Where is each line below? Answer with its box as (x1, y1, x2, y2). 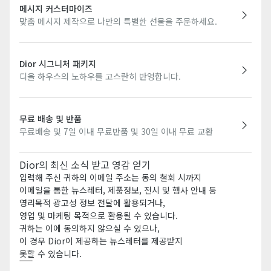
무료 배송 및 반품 (19, 112, 82, 125)
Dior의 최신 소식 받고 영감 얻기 (19, 157, 151, 172)
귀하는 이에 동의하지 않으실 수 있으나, (19, 221, 160, 234)
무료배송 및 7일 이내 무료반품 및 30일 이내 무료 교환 (19, 125, 213, 137)
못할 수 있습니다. (19, 247, 82, 260)
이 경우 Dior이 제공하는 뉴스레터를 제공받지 (19, 234, 183, 247)
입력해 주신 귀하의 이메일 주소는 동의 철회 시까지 (19, 171, 201, 183)
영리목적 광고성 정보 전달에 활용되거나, (19, 196, 165, 209)
